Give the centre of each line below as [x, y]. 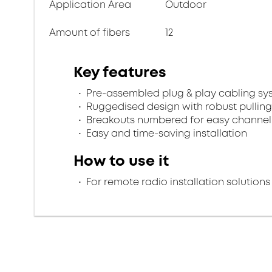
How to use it [121, 161]
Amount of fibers [90, 32]
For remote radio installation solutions [177, 182]
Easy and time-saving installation [165, 133]
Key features [120, 72]
